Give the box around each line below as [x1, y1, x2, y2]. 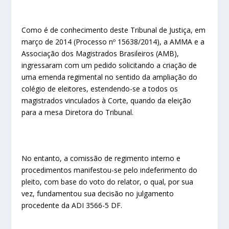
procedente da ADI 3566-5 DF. [21, 200, 123, 211]
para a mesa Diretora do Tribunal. [21, 107, 134, 117]
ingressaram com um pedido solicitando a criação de [21, 60, 197, 70]
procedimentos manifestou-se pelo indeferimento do [21, 165, 198, 175]
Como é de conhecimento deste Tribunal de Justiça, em [21, 25, 206, 35]
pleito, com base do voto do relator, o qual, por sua [21, 177, 194, 187]
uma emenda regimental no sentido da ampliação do [21, 72, 198, 82]
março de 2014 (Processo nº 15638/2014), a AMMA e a [21, 36, 205, 47]
